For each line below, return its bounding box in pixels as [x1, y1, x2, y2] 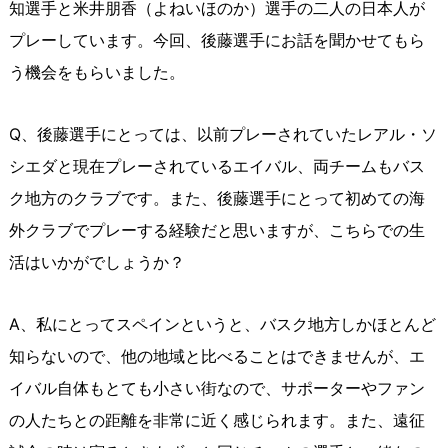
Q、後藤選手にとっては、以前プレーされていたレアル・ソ [8, 124, 437, 145]
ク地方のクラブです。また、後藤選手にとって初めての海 [8, 188, 425, 209]
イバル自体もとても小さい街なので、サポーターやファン [8, 378, 425, 399]
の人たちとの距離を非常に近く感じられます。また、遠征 [8, 410, 425, 431]
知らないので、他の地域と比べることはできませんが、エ [8, 346, 425, 367]
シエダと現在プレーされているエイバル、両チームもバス [8, 156, 425, 177]
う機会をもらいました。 [8, 62, 185, 83]
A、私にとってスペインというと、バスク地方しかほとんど [8, 314, 436, 335]
